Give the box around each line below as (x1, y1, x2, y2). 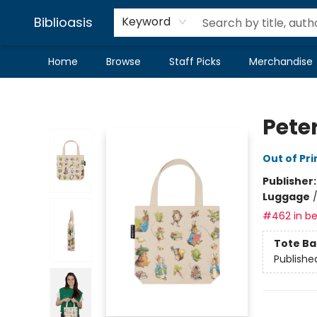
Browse (106, 54, 141, 69)
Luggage (262, 190, 310, 204)
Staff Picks (169, 54, 221, 69)
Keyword (122, 13, 171, 30)
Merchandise (249, 54, 313, 69)
